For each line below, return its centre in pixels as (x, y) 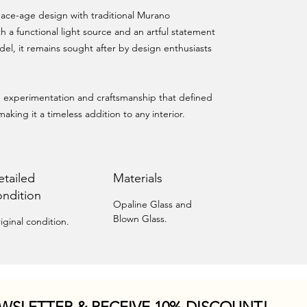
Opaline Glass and (152, 204)
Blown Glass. (140, 219)
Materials (137, 178)
